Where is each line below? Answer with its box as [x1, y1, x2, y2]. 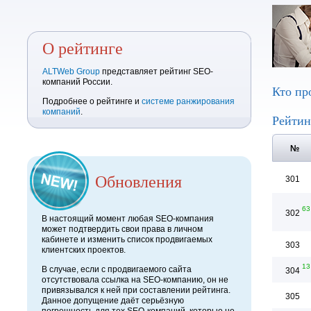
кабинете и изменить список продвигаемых [42, 235, 212, 244]
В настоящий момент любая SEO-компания [42, 214, 214, 224]
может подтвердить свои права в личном [42, 224, 203, 234]
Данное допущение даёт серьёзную [42, 296, 184, 305]
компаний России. [42, 77, 112, 87]
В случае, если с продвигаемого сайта [42, 264, 192, 274]
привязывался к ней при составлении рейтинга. [42, 285, 230, 295]
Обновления [95, 170, 182, 192]
